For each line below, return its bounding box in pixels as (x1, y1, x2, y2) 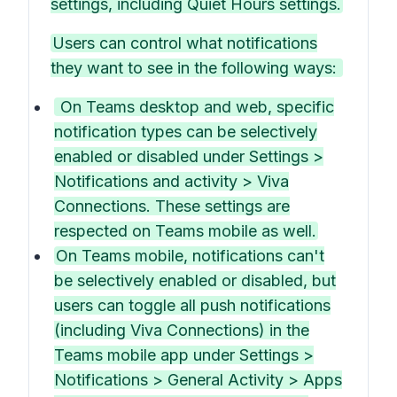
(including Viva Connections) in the (54, 321, 309, 339)
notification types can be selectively (54, 122, 317, 141)
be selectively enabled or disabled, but (54, 271, 336, 290)
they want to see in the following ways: (51, 58, 341, 77)
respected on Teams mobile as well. (54, 222, 316, 240)
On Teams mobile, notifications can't (56, 246, 324, 265)
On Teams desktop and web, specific (56, 97, 334, 116)
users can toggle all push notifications (54, 296, 331, 315)
